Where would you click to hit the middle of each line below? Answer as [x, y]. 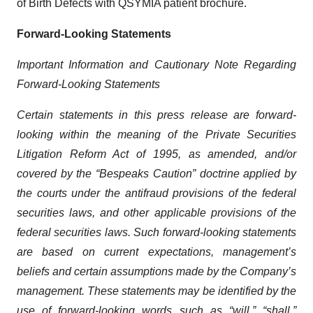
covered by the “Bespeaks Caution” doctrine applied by [156, 173]
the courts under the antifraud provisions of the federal [156, 193]
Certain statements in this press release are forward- [156, 115]
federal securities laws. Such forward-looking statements [156, 232]
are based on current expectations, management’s [156, 252]
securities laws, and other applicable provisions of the [156, 212]
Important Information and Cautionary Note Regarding [156, 64]
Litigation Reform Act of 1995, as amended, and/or [156, 154]
